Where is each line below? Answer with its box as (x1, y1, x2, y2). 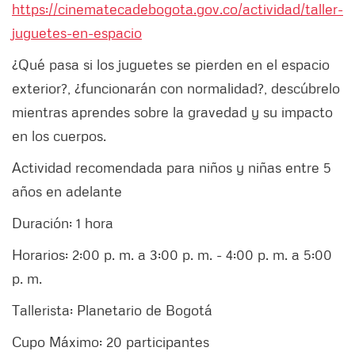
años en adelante (12, 182, 122, 200)
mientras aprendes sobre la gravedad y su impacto (12, 103, 333, 121)
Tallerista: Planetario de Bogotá (12, 301, 216, 319)
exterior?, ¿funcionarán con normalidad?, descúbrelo (12, 79, 340, 97)
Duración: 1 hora (12, 214, 113, 232)
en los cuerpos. (12, 127, 106, 145)
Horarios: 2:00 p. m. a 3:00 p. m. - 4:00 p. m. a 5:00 (12, 246, 332, 264)
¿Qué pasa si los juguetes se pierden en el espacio (12, 55, 330, 74)
